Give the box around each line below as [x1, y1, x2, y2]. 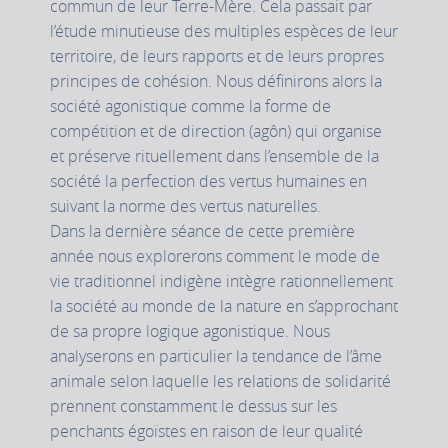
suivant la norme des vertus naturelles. [50, 195, 321, 218]
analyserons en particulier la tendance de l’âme [50, 345, 382, 368]
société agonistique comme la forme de [50, 95, 331, 118]
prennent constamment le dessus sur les [50, 395, 337, 418]
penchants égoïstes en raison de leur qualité [50, 420, 363, 443]
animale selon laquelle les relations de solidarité [50, 370, 391, 393]
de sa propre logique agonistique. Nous [50, 320, 330, 343]
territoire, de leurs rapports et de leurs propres [50, 45, 384, 68]
